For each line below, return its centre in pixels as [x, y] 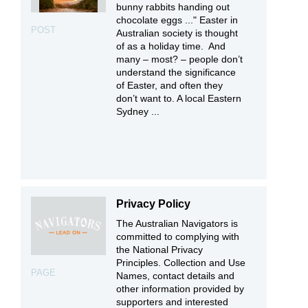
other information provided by [180, 289]
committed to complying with [178, 237]
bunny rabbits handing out [173, 7]
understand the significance [176, 73]
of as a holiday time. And [171, 46]
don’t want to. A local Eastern [179, 99]
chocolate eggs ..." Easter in [177, 20]
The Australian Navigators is [177, 224]
